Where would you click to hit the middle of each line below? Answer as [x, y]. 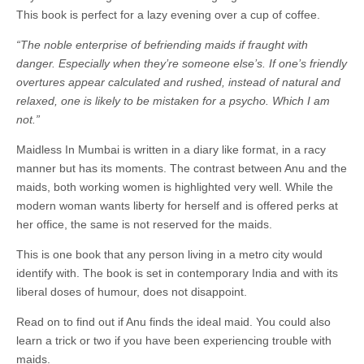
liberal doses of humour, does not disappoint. [132, 292]
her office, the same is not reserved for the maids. [144, 224]
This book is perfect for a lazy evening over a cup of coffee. [168, 15]
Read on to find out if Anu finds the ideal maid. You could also [173, 322]
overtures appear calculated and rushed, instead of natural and [178, 82]
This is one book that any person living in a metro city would [169, 254]
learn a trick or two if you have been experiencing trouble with [174, 340]
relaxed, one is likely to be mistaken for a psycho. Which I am [173, 101]
